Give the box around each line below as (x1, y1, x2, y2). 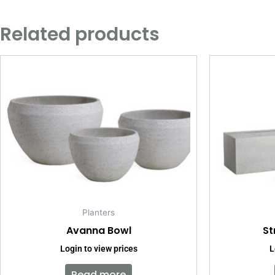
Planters (82, 207, 115, 218)
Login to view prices (60, 244, 137, 255)
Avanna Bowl (66, 223, 131, 238)
